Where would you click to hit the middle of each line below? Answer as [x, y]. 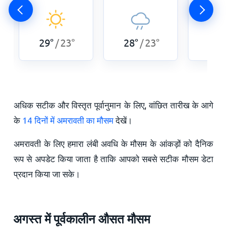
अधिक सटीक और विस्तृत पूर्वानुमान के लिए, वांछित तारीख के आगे [113, 104]
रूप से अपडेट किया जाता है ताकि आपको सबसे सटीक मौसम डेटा [113, 158]
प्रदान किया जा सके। [47, 173]
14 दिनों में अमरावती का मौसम [68, 120]
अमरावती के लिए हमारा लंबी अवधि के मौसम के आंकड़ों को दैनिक [113, 143]
